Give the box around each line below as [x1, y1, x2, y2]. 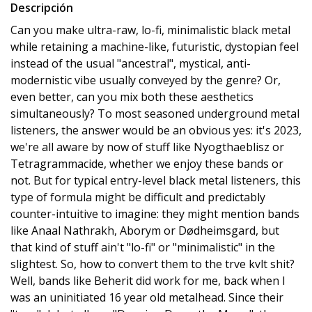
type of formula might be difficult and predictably [10, 189, 265, 205]
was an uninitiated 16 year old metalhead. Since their [10, 290, 283, 305]
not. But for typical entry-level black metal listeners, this [10, 173, 301, 188]
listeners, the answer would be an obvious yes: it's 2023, [10, 123, 302, 138]
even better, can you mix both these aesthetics [10, 89, 253, 104]
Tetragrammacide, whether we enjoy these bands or [10, 156, 283, 171]
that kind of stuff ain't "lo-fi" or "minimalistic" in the [10, 240, 275, 255]
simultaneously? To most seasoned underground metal [10, 106, 299, 121]
